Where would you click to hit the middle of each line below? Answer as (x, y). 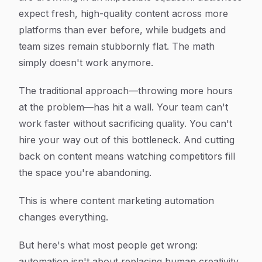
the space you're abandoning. (85, 173)
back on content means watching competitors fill (127, 156)
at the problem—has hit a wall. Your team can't (123, 107)
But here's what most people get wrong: (108, 245)
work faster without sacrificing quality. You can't (125, 123)
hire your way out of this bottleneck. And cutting (127, 140)
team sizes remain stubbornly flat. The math (117, 46)
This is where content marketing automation (116, 201)
